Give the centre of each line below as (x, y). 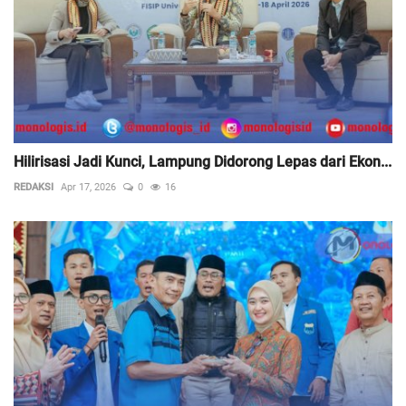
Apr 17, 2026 (88, 187)
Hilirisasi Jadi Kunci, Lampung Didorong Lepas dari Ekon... (203, 161)
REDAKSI (34, 187)
